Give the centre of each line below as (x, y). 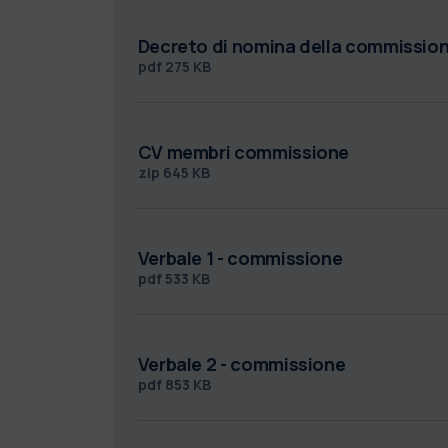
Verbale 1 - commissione (240, 257)
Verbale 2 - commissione (241, 363)
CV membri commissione (243, 151)
